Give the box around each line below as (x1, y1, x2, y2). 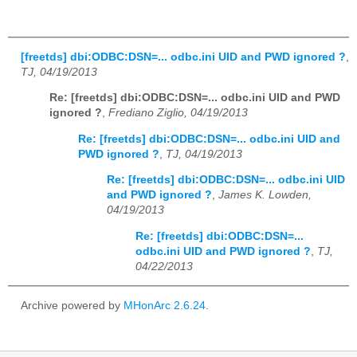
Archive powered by (21, 300, 124, 312)
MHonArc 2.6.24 (124, 300, 206, 312)
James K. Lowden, (218, 189, 312, 202)
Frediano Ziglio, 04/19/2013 (108, 107, 248, 120)
